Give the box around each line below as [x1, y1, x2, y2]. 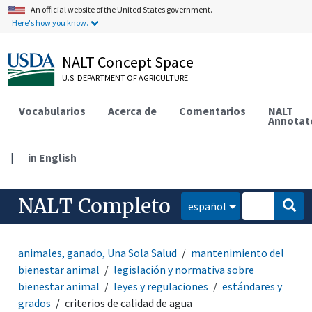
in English [28, 150, 77, 164]
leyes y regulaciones [114, 279, 209, 293]
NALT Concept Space [62, 52, 194, 72]
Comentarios [179, 103, 247, 118]
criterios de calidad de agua [65, 295, 193, 310]
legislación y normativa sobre [114, 262, 255, 276]
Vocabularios [19, 103, 86, 118]
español [188, 198, 227, 213]
